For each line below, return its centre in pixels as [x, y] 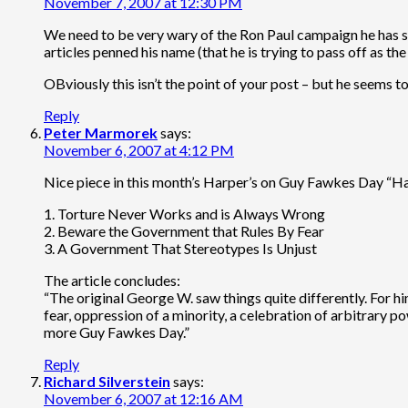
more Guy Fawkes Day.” [117, 331]
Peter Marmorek [101, 132]
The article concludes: [112, 280]
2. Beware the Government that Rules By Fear [184, 230]
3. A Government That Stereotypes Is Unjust [180, 248]
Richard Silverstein [107, 381]
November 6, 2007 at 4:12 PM [139, 149]
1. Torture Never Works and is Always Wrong [184, 213]
